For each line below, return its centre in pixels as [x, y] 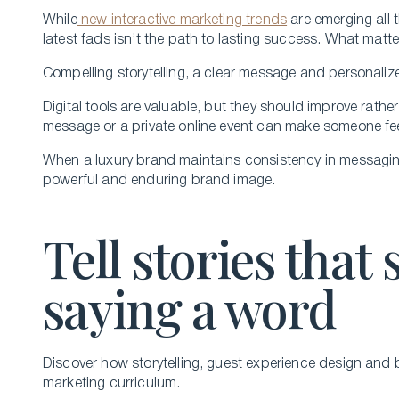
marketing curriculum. [112, 384]
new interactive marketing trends [182, 20]
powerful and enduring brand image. [159, 181]
